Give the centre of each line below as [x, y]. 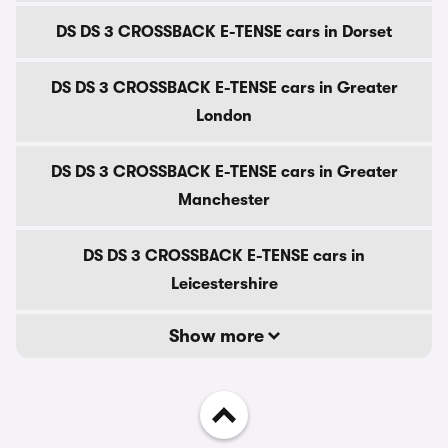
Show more [218, 336]
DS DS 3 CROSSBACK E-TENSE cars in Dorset [224, 32]
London [224, 116]
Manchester [224, 200]
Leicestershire [224, 284]
